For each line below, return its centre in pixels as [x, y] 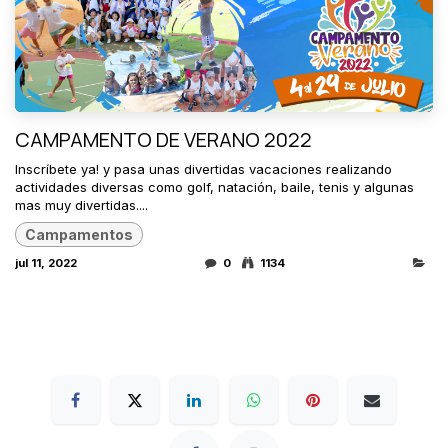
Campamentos [79, 234]
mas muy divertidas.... [81, 204]
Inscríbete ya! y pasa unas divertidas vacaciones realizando [203, 168]
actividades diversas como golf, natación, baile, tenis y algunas [214, 186]
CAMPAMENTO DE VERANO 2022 [163, 139]
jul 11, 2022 [46, 263]
